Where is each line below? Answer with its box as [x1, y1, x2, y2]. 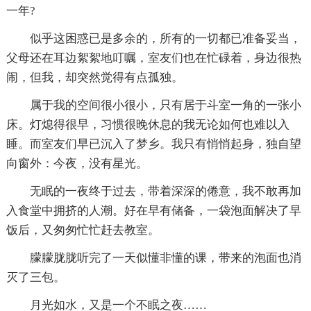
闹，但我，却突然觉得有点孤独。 [6, 71, 183, 85]
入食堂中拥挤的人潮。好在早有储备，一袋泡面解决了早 [6, 204, 301, 218]
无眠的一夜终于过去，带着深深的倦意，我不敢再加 [6, 185, 301, 199]
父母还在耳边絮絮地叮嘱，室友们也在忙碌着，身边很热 [6, 51, 301, 65]
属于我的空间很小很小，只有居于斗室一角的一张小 [6, 99, 301, 112]
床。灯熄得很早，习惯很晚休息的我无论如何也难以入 [6, 118, 289, 132]
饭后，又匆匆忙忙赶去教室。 [6, 224, 160, 237]
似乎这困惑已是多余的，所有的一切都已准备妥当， [6, 32, 301, 46]
